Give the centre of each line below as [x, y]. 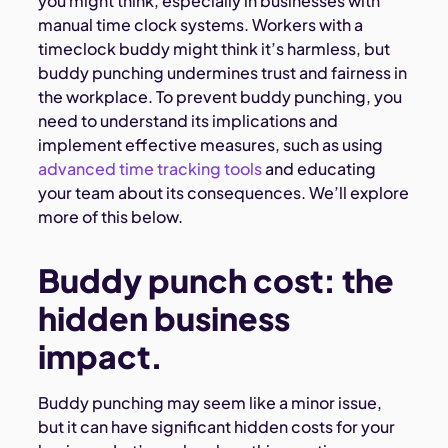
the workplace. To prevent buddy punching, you [220, 97]
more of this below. [111, 217]
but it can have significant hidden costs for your [217, 427]
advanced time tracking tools [150, 169]
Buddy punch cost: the [216, 280]
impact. [101, 356]
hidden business [164, 318]
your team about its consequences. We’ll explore [224, 193]
